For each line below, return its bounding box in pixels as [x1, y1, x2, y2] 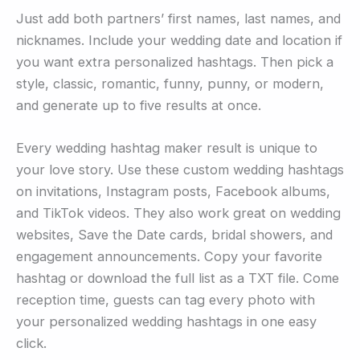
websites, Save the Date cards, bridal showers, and [16, 227, 333, 243]
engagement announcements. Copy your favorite [16, 248, 322, 265]
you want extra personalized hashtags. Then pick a [16, 53, 333, 70]
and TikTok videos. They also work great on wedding [16, 205, 341, 222]
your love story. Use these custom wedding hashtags [16, 162, 344, 178]
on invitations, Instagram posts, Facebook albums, [16, 183, 330, 200]
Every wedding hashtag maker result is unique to [16, 140, 317, 157]
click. [16, 335, 47, 352]
